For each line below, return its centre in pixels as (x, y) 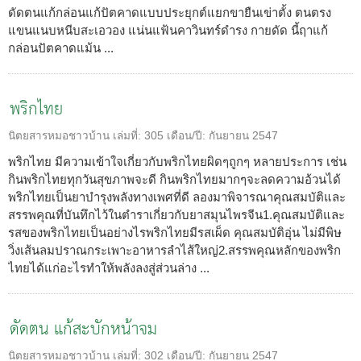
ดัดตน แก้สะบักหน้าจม (83, 330)
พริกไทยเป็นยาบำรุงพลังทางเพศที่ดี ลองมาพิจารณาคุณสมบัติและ (177, 197)
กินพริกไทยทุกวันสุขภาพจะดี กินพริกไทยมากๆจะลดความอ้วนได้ (174, 179)
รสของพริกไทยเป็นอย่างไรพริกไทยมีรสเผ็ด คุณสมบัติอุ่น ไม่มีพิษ (175, 232)
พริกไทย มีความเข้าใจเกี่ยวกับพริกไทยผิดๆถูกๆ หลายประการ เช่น (177, 161)
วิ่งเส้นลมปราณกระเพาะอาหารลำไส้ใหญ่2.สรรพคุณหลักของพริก (174, 250)
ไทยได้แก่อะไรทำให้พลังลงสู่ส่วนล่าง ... (109, 268)
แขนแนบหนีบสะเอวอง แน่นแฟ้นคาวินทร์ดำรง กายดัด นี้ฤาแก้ (168, 30)
